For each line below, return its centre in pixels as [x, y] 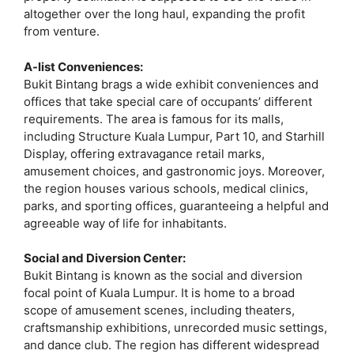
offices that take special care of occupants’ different [168, 101]
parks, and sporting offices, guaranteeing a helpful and [176, 205]
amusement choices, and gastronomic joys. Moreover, [174, 171]
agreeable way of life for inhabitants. [125, 223]
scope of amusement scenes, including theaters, [159, 311]
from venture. [62, 32]
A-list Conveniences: [83, 66]
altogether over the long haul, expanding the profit [164, 14]
